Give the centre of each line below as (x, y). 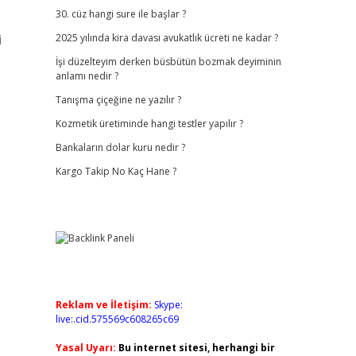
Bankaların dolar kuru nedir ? (120, 147)
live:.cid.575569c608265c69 (117, 319)
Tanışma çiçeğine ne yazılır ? (118, 100)
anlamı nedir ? (87, 76)
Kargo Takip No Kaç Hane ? (116, 171)
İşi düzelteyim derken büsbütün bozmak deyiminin (168, 62)
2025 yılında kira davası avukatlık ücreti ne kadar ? (166, 38)
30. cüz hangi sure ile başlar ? (120, 14)
